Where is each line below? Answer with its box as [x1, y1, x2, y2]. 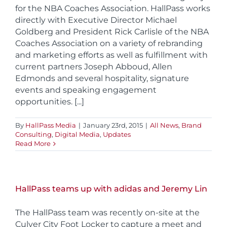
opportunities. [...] [15, 97, 84, 107]
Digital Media [55, 130, 100, 139]
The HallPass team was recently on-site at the [15, 208, 200, 218]
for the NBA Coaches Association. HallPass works [15, 4, 210, 14]
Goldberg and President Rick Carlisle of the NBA [15, 27, 209, 37]
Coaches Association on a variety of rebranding [15, 39, 203, 49]
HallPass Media [25, 121, 76, 130]
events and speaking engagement [15, 85, 157, 95]
